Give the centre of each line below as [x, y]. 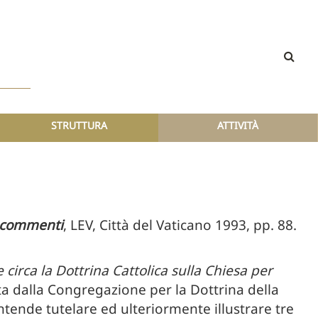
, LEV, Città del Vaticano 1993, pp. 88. [180, 225]
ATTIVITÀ [238, 125]
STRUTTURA [79, 125]
